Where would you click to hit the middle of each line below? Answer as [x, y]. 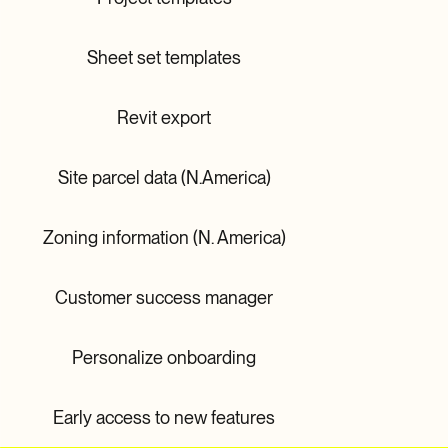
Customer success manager [164, 297]
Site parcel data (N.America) [164, 177]
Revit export [164, 117]
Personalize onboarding [164, 357]
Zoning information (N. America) [164, 237]
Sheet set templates [164, 57]
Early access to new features [164, 417]
